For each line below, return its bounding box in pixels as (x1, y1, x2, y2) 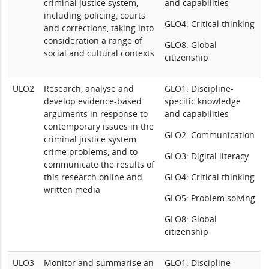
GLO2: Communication (165, 129, 255, 141)
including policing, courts (44, 10, 146, 21)
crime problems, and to (44, 146, 138, 157)
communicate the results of (44, 159, 155, 170)
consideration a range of (44, 35, 143, 46)
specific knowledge (165, 95, 241, 107)
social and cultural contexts (44, 47, 155, 59)
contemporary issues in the (44, 121, 154, 132)
